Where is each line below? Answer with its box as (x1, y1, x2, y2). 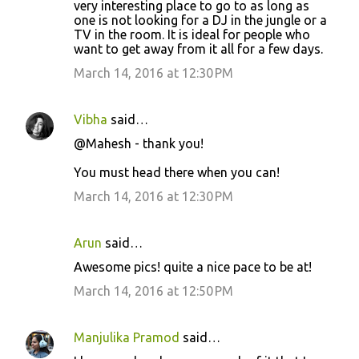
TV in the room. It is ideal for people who (74, 26, 310, 42)
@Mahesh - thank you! (74, 135, 204, 151)
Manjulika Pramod (74, 329, 179, 345)
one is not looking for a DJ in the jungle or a (74, 12, 327, 27)
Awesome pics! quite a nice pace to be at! (74, 259, 312, 274)
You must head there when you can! (74, 164, 280, 179)
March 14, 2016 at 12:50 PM (74, 283, 233, 298)
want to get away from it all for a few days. (74, 41, 323, 56)
